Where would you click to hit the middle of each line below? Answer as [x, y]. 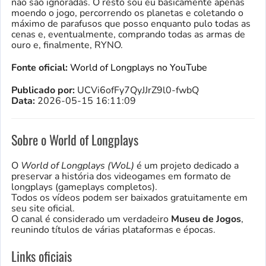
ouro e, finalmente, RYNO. [67, 45]
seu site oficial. [43, 209]
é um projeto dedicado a [186, 166]
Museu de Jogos [206, 219]
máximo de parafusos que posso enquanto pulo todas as [131, 24]
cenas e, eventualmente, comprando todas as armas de [128, 35]
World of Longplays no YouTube [139, 68]
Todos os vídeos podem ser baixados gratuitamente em [129, 198]
